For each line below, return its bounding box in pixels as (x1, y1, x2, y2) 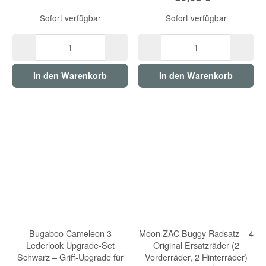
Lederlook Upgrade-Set (26, 239, 115, 252)
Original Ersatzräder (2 (153, 239, 239, 252)
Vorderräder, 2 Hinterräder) (144, 251, 248, 264)
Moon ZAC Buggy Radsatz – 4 (138, 227, 254, 240)
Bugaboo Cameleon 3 (28, 227, 112, 240)
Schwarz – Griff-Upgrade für (17, 251, 123, 264)
